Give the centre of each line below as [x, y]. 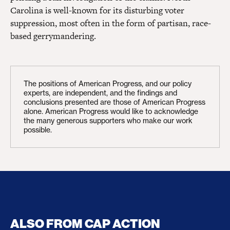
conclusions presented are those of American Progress [114, 102]
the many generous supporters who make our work [108, 120]
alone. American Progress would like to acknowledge [111, 111]
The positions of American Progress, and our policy [108, 83]
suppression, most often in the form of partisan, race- [111, 23]
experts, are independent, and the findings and [100, 93]
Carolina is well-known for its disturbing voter [97, 10]
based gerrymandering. [53, 36]
